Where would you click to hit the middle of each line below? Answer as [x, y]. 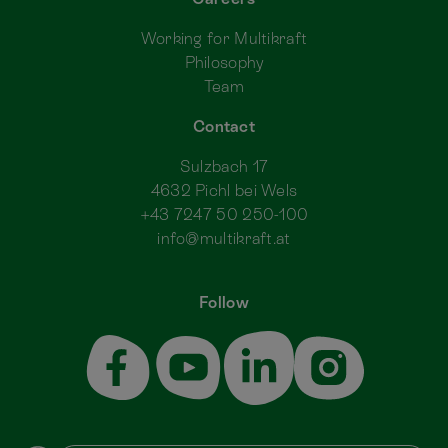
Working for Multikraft [224, 39]
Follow [224, 303]
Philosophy [224, 63]
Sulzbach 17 [224, 167]
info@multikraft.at [224, 239]
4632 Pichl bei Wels [224, 191]
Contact [224, 127]
